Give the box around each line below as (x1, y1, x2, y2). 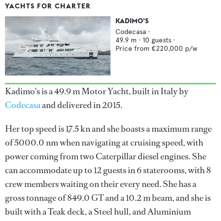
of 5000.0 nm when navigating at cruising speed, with (5, 137, 203, 149)
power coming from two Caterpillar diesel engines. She (5, 150, 206, 163)
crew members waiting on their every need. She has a (5, 178, 196, 190)
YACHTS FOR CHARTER (5, 1, 91, 10)
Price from (115, 44, 151, 53)
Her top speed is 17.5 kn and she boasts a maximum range (5, 123, 212, 135)
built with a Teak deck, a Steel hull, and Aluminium (5, 206, 191, 218)
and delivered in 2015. (40, 99, 122, 111)
